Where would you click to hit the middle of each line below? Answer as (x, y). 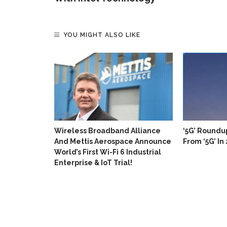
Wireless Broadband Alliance (107, 130)
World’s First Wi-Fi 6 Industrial (108, 152)
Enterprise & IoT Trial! (93, 162)
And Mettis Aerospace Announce (113, 141)
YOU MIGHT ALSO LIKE (102, 35)
